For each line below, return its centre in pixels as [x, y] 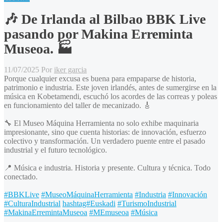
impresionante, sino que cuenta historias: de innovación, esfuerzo [105, 132]
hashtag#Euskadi [89, 204]
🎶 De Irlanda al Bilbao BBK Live [105, 19]
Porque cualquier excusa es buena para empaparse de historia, [100, 79]
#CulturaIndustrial [32, 204]
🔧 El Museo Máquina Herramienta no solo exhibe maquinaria [101, 123]
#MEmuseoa [109, 213]
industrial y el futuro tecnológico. [55, 150]
